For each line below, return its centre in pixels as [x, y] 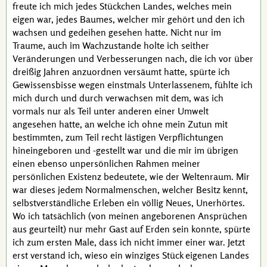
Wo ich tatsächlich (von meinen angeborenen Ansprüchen [130, 216]
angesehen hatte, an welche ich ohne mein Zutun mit [120, 124]
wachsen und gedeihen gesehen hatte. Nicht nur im [117, 32]
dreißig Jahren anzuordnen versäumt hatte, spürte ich [121, 72]
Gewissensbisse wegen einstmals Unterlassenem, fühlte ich [133, 85]
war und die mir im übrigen [182, 150]
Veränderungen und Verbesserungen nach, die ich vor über [133, 58]
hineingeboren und [53, 150]
